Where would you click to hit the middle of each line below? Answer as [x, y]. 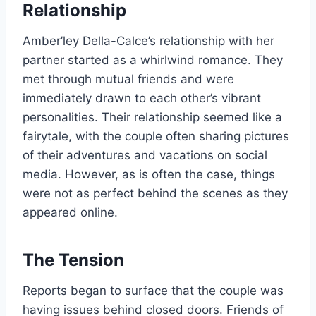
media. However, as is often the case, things [149, 175]
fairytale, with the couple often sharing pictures [156, 136]
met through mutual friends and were [128, 79]
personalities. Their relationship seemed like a [152, 117]
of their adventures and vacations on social [145, 156]
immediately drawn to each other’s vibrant [142, 98]
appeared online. [70, 213]
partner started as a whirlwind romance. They [153, 60]
